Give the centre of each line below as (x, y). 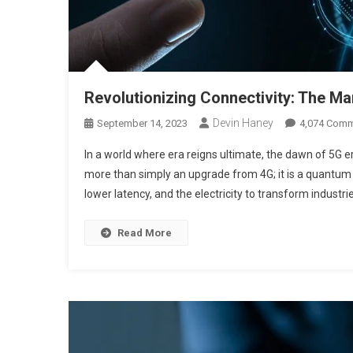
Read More (145, 233)
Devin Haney (243, 123)
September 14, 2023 (142, 124)
